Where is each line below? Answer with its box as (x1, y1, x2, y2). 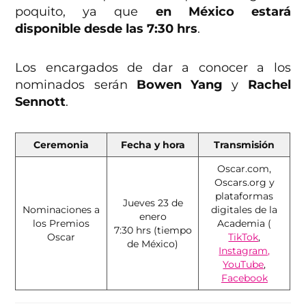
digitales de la (211, 203, 278, 216)
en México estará (155, 3, 291, 19)
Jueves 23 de (122, 196, 183, 209)
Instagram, (219, 244, 270, 257)
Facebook (221, 271, 268, 284)
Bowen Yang (136, 76, 223, 92)
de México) (127, 237, 179, 250)
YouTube (223, 258, 264, 270)
